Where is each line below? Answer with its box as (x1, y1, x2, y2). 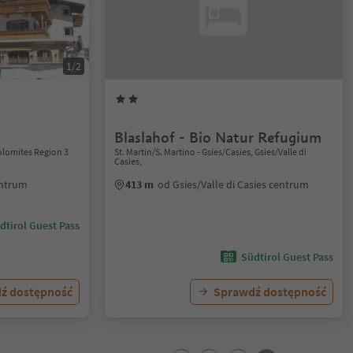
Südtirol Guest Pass (240, 250, 333, 264)
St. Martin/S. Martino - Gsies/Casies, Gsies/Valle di (114, 146, 307, 158)
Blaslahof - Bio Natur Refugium (114, 128, 322, 147)
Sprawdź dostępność (213, 284, 326, 299)
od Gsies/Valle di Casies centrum (158, 177, 310, 191)
